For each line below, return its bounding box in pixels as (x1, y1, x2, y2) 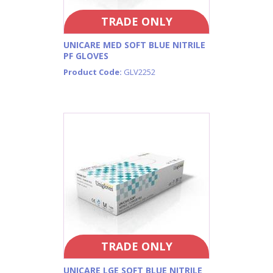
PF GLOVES (63, 50, 108, 62)
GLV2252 (124, 66, 155, 78)
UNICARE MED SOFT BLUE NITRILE (63, 39, 205, 51)
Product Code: (63, 66, 124, 78)
